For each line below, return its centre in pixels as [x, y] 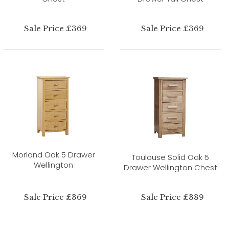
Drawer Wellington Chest [170, 167]
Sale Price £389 [172, 197]
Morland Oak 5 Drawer [53, 154]
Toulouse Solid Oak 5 [170, 157]
